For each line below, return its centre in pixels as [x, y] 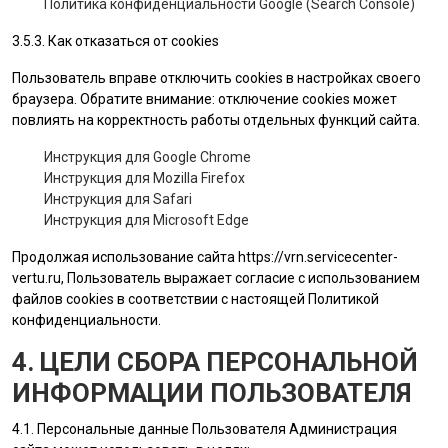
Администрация [343, 429]
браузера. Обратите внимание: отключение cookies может [204, 99]
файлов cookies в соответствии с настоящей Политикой [195, 299]
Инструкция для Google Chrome [147, 157]
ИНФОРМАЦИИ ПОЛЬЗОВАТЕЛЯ [211, 393]
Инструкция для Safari [118, 199]
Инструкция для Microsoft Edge [146, 220]
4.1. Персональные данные [102, 429]
